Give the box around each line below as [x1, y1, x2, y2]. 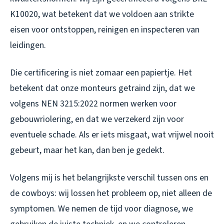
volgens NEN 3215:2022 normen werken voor [10, 97, 176, 110]
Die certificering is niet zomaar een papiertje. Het [10, 66, 192, 79]
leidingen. [10, 39, 46, 52]
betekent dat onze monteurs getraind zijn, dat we [10, 82, 195, 95]
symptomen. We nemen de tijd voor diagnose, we [10, 202, 193, 215]
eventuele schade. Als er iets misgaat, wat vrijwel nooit [10, 128, 214, 141]
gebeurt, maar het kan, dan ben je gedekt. [10, 144, 164, 157]
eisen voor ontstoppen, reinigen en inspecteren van [10, 23, 199, 36]
